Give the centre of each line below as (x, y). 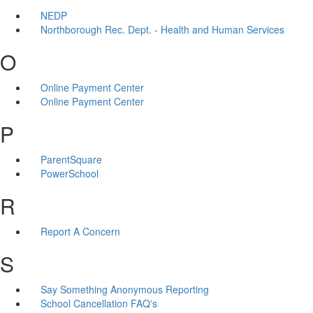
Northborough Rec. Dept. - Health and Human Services (162, 29)
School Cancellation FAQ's (99, 303)
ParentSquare (71, 159)
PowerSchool (69, 173)
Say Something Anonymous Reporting (124, 289)
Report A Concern (80, 231)
